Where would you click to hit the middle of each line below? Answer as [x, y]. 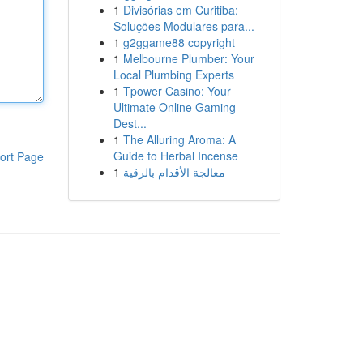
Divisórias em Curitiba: [180, 10]
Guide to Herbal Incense [175, 156]
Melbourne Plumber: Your [188, 58]
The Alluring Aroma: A [179, 139]
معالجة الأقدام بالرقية [174, 172]
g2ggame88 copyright [179, 42]
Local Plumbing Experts [173, 75]
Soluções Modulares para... [184, 26]
